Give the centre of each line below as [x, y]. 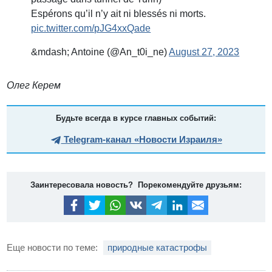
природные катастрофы [158, 247]
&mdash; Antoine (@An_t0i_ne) [100, 52]
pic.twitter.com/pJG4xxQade [91, 29]
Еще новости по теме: [54, 247]
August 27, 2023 [204, 52]
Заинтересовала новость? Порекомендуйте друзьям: [136, 185]
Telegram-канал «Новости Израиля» [141, 140]
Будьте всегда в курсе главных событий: [136, 118]
